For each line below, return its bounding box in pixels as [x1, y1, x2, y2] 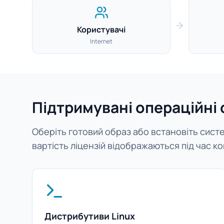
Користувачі [77, 24, 125, 35]
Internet [90, 37, 112, 45]
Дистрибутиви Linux [44, 210, 135, 222]
